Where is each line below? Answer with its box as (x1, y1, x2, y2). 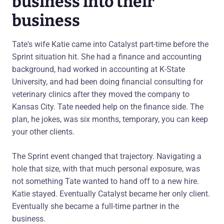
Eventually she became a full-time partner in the (12, 201, 179, 211)
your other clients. (12, 126, 74, 136)
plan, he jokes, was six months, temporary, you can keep (12, 114, 208, 124)
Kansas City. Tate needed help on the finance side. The (12, 101, 203, 111)
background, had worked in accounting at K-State (12, 64, 185, 74)
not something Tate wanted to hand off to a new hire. (12, 176, 199, 186)
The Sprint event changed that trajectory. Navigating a (12, 151, 201, 161)
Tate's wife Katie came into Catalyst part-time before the (12, 39, 208, 49)
